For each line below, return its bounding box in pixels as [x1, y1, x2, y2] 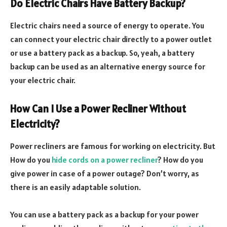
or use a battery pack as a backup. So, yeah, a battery [10, 48, 195, 58]
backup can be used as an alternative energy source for [10, 61, 205, 72]
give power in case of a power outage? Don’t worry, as [10, 168, 199, 179]
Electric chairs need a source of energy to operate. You [10, 20, 204, 31]
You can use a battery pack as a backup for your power [10, 209, 199, 220]
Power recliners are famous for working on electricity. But [10, 141, 215, 152]
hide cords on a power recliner [52, 155, 158, 165]
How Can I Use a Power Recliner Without [10, 102, 186, 116]
